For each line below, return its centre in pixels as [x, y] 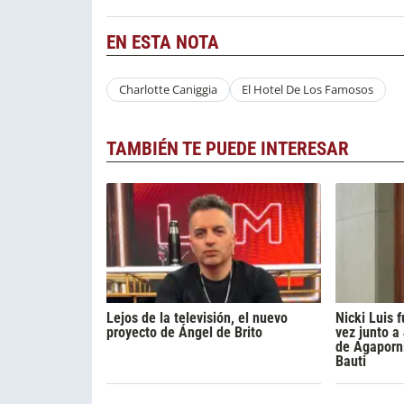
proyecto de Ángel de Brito [184, 332]
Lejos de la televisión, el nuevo [197, 317]
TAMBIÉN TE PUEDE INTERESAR [228, 148]
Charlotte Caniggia [168, 90]
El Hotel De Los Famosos [308, 90]
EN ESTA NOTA [163, 43]
